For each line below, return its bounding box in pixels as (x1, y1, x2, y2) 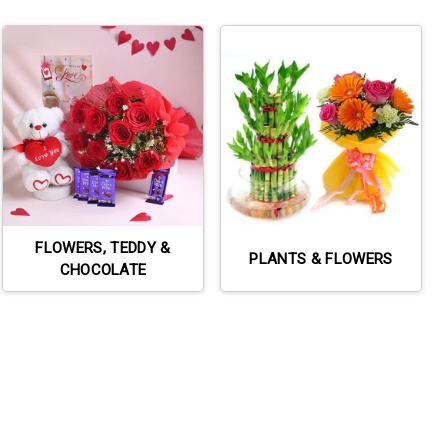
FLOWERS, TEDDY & (35, 238, 171, 257)
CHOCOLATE (59, 260, 147, 279)
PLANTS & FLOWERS (249, 249, 393, 268)
